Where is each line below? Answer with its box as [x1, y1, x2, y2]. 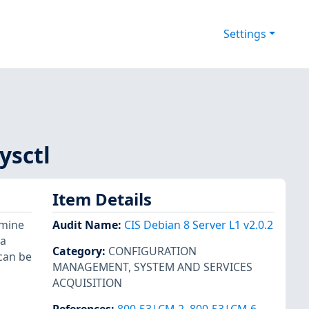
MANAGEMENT [52, 259, 128, 275]
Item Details [52, 188, 152, 210]
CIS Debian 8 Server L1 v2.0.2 [124, 217, 273, 233]
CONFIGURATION [108, 243, 197, 259]
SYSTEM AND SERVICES [134, 259, 252, 275]
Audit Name [52, 217, 118, 233]
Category [52, 243, 102, 259]
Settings [223, 26, 266, 42]
